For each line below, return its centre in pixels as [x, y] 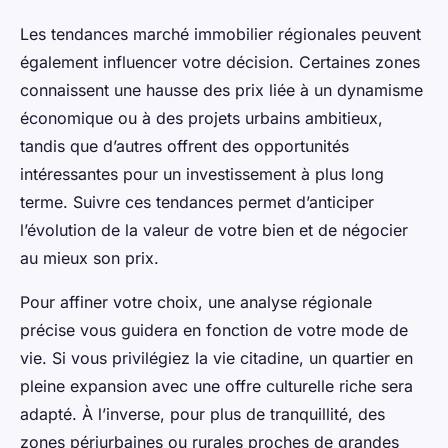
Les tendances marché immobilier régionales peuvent [220, 33]
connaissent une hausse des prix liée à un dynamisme [221, 89]
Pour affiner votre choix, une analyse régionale [196, 301]
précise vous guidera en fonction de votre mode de [214, 329]
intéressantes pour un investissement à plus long [202, 173]
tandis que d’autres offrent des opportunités [184, 145]
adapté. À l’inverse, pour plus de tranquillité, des [202, 413]
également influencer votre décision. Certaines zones [220, 61]
